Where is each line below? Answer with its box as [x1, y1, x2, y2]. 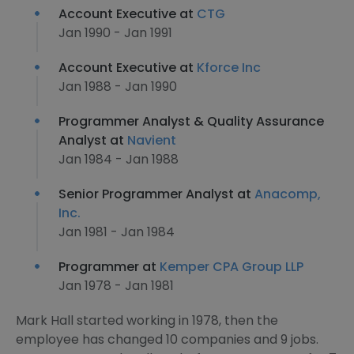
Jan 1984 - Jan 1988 [58, 150, 179, 168]
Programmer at [58, 258, 160, 276]
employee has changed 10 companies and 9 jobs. [16, 330, 318, 348]
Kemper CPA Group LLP [160, 258, 303, 276]
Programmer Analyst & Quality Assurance [58, 112, 324, 130]
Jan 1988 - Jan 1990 [58, 77, 177, 96]
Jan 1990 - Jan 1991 [58, 24, 172, 42]
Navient [127, 131, 176, 149]
